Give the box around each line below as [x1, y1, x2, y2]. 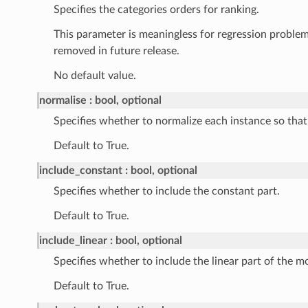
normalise [38, 95, 87, 107]
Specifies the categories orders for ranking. [53, 4, 259, 16]
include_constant [38, 165, 122, 177]
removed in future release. [53, 45, 179, 57]
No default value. [53, 70, 136, 82]
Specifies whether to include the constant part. [53, 186, 280, 197]
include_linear [38, 235, 107, 247]
